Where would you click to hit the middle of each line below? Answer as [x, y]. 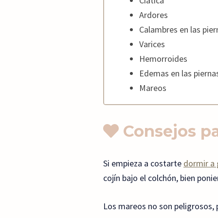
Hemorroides [163, 59]
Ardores [154, 15]
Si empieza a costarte [143, 163]
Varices [152, 44]
